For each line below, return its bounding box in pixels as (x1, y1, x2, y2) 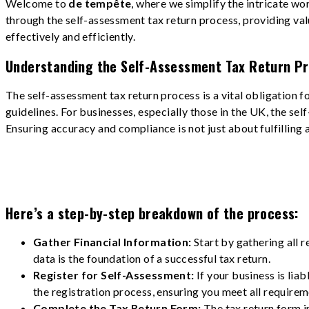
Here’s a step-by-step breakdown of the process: (6, 202, 299, 223)
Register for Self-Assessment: (33, 268, 197, 282)
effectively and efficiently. (6, 30, 136, 43)
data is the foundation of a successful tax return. (33, 252, 270, 266)
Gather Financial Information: (33, 235, 194, 249)
